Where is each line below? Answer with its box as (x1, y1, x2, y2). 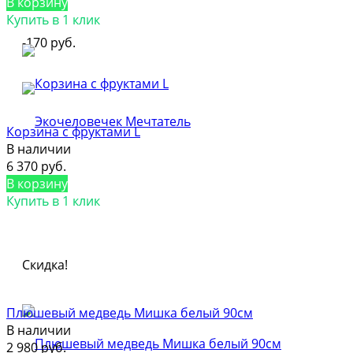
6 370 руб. (6, 157, 66, 175)
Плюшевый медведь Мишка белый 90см (6, 303, 253, 321)
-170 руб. (22, 33, 76, 51)
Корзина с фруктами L (6, 122, 140, 140)
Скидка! (22, 255, 68, 273)
